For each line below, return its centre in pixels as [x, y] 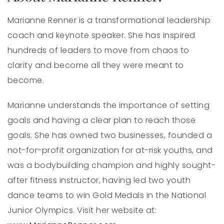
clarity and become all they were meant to [96, 65]
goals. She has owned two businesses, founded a [110, 135]
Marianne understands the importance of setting [109, 105]
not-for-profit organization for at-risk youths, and [110, 150]
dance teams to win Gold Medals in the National [107, 195]
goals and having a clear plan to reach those [102, 120]
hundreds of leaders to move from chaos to [98, 50]
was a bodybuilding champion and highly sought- [112, 165]
